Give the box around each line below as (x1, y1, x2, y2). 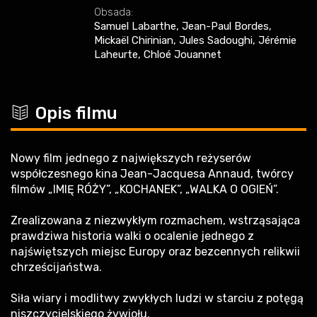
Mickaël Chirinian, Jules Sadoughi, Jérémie (94, 34, 296, 47)
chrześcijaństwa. (11, 260, 102, 275)
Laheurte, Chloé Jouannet (94, 48, 221, 62)
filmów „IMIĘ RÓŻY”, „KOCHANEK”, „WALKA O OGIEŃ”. (11, 183, 279, 197)
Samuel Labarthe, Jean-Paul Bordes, (94, 20, 272, 33)
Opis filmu (35, 103, 117, 124)
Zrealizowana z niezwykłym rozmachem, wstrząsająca (11, 214, 300, 228)
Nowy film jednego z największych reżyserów (11, 151, 251, 166)
